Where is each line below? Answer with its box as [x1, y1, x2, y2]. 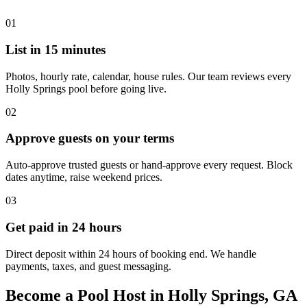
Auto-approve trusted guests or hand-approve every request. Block [5, 159, 293, 171]
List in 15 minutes [5, 42, 106, 57]
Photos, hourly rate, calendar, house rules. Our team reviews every [5, 70, 291, 82]
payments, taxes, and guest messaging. [5, 260, 171, 272]
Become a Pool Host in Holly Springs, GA [5, 286, 297, 304]
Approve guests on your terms [5, 131, 174, 146]
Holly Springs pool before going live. [5, 82, 167, 95]
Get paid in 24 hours [5, 219, 121, 234]
